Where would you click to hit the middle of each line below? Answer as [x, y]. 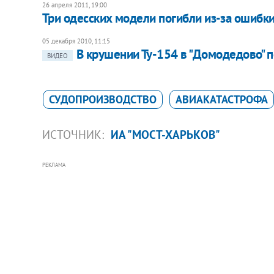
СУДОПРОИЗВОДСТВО [102, 99]
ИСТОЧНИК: [74, 134]
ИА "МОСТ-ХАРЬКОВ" [165, 134]
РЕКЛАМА [54, 165]
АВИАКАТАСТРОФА [221, 99]
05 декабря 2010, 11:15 [76, 41]
